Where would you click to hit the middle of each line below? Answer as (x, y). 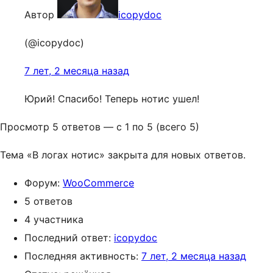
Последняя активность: (83, 256)
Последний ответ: (69, 238)
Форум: (44, 183)
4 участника (54, 219)
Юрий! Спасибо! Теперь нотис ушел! (112, 99)
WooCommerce (98, 183)
